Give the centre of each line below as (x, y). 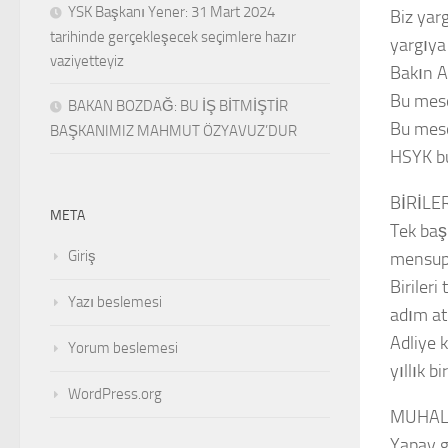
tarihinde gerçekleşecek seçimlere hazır (173, 37)
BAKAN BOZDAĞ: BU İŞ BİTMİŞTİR (178, 106)
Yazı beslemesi (115, 302)
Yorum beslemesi (123, 348)
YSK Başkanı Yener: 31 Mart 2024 (171, 12)
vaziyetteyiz (87, 61)
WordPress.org (115, 394)
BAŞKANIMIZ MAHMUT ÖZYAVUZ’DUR (173, 131)
